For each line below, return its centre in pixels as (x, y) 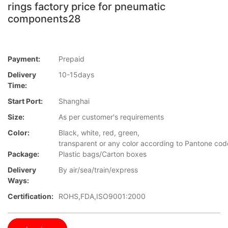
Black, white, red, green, (99, 133)
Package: (23, 154)
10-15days (76, 75)
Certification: (31, 196)
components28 (44, 19)
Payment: (24, 59)
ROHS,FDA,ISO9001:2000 (102, 196)
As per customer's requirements (111, 117)
